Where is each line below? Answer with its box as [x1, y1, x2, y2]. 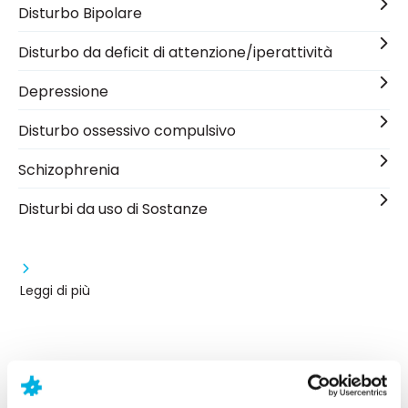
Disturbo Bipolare [18, 2, 142, 24]
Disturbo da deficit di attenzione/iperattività [18, 41, 332, 63]
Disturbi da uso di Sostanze [18, 198, 208, 219]
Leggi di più [20, 280, 90, 300]
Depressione [18, 80, 108, 102]
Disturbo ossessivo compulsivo [18, 119, 236, 141]
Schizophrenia [18, 158, 119, 180]
